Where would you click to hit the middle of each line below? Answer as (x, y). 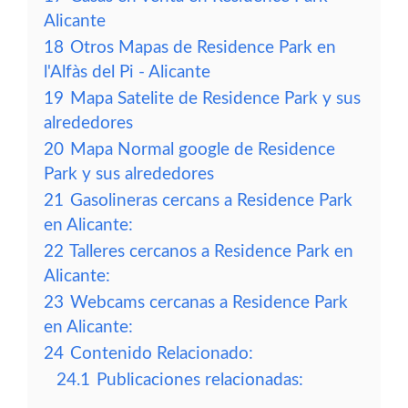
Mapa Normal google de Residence (203, 150)
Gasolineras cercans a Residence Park (211, 201)
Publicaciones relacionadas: (200, 380)
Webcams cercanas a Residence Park (209, 303)
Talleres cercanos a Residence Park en (211, 252)
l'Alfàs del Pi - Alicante (127, 72)
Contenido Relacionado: (162, 354)
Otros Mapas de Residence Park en (203, 48)
